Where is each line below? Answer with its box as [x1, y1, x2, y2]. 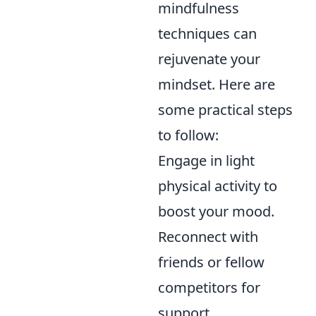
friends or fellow [158, 253, 265, 272]
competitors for [158, 278, 260, 298]
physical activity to [158, 176, 277, 196]
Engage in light [158, 151, 255, 171]
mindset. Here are [158, 75, 275, 95]
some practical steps [158, 100, 293, 120]
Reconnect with [158, 227, 258, 247]
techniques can [158, 24, 257, 44]
